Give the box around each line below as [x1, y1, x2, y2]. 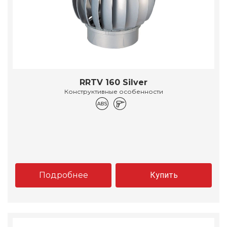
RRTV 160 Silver [80, 78, 147, 88]
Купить [149, 170, 178, 180]
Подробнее [39, 170, 88, 180]
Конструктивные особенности [64, 88, 163, 96]
